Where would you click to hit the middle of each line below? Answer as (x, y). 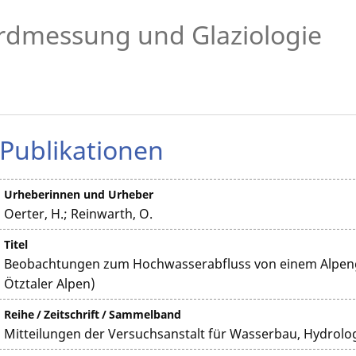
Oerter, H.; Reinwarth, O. (79, 214)
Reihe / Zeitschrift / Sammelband (93, 314)
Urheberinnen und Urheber (79, 194)
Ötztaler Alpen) (50, 284)
